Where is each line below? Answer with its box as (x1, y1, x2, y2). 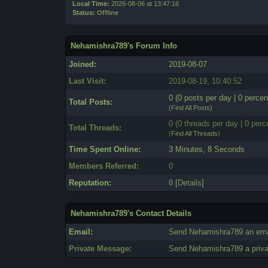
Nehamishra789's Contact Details (71, 209, 192, 218)
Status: (72, 9, 96, 16)
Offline (97, 9, 119, 16)
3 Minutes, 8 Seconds (169, 145, 245, 154)
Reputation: (69, 178, 112, 187)
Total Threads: (69, 123, 122, 132)
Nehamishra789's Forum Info (71, 41, 178, 50)
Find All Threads (171, 130, 218, 137)
